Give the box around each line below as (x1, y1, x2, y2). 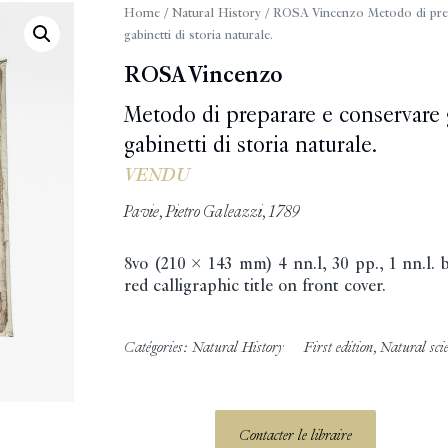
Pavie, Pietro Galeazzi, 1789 (123, 203, 300, 222)
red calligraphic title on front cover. (123, 277, 386, 296)
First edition (303, 338, 373, 356)
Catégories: (123, 338, 192, 356)
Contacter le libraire (239, 426, 353, 444)
